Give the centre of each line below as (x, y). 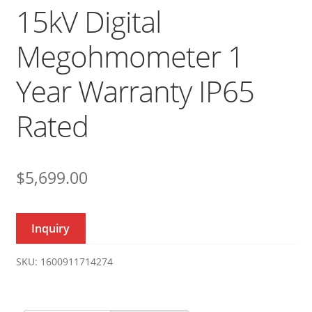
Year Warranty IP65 (135, 91)
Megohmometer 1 (130, 56)
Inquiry (51, 228)
